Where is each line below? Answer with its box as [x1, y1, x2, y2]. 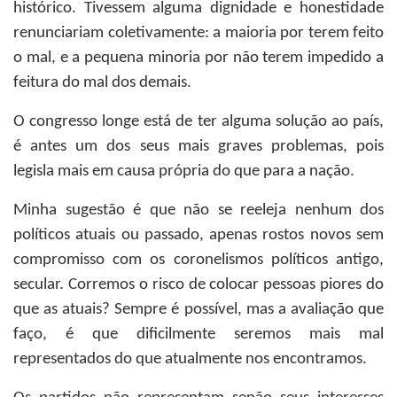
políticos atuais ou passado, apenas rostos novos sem [13, 227, 384, 244]
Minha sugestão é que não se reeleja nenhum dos [13, 202, 384, 219]
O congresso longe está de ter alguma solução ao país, [13, 113, 384, 130]
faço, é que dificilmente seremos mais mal [13, 326, 384, 343]
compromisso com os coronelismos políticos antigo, [13, 252, 384, 269]
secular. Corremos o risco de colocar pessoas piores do [13, 276, 384, 293]
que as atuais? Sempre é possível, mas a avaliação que [13, 301, 384, 318]
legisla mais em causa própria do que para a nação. [13, 163, 354, 180]
